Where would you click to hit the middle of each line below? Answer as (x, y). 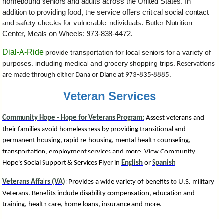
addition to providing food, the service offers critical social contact (106, 12)
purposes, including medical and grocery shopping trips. (90, 63)
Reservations (196, 64)
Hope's (13, 163)
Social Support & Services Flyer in (72, 163)
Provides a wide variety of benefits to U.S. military (141, 182)
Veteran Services (109, 96)
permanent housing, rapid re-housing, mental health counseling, (97, 141)
